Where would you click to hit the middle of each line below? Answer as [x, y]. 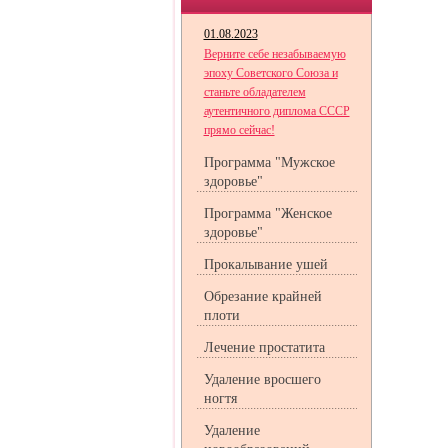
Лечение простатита [264, 347]
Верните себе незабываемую [274, 54]
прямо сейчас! [239, 130]
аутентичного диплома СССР [276, 111]
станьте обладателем [254, 92]
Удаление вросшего [262, 379]
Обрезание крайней [262, 296]
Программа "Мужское [269, 162]
